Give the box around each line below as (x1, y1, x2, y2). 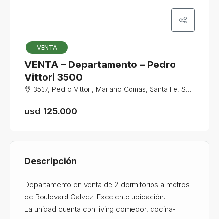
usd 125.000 (24, 106, 77, 116)
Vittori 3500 (24, 71, 83, 83)
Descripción (24, 155, 77, 166)
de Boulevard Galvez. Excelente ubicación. (24, 192, 165, 201)
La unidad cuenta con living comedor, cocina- (24, 204, 176, 214)
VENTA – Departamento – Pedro (24, 58, 176, 70)
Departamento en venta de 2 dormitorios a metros (24, 179, 190, 189)
